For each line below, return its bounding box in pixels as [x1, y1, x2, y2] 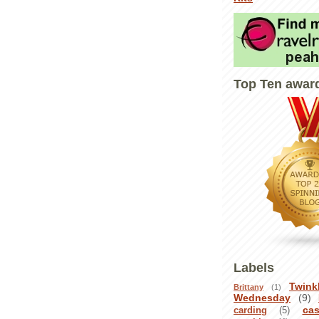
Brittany [234, 282, 263, 291]
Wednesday [234, 291, 291, 303]
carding [234, 305, 267, 315]
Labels [234, 259, 274, 275]
